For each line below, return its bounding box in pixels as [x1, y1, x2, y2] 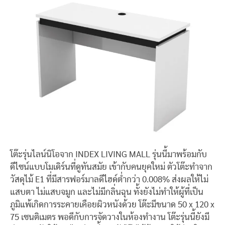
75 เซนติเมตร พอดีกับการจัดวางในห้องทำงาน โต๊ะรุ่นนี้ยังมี [10, 213, 209, 221]
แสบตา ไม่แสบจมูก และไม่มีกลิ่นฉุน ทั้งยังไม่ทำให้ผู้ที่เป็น [10, 188, 203, 196]
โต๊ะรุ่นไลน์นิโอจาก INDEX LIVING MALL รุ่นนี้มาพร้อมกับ [10, 150, 207, 159]
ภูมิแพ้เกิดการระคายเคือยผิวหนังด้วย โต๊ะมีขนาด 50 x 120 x [10, 200, 214, 209]
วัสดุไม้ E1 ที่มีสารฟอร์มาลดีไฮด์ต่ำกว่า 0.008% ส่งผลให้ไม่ [10, 175, 208, 184]
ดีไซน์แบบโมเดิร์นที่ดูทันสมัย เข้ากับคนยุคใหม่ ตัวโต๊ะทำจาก [10, 163, 212, 171]
